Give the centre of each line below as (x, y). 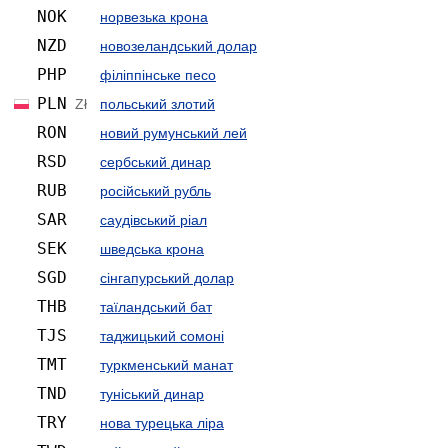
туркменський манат (166, 364)
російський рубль (155, 190)
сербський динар (155, 161)
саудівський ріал (153, 219)
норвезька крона (154, 16)
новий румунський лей (173, 132)
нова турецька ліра (162, 422)
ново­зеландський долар (178, 45)
